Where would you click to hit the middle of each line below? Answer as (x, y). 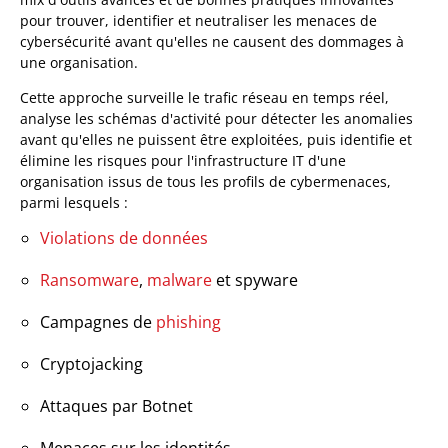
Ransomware (89, 279)
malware (179, 279)
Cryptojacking (91, 363)
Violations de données (124, 237)
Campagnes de (98, 321)
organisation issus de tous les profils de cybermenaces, (205, 181)
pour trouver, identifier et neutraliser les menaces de (198, 20)
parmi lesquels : (74, 202)
